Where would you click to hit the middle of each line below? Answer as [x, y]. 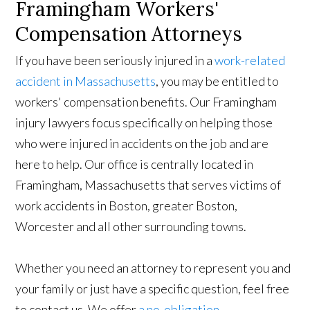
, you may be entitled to [218, 81]
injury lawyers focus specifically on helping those [144, 123]
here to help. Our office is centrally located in [135, 164]
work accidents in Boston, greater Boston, [127, 206]
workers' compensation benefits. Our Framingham [146, 102]
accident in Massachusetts [86, 81]
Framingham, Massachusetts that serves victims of [148, 185]
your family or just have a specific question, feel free [153, 289]
